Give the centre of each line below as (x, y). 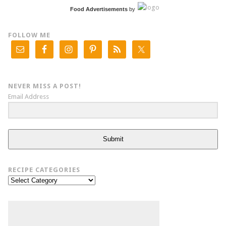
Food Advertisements (99, 9)
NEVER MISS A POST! (44, 86)
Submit (113, 139)
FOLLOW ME (29, 35)
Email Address (28, 96)
